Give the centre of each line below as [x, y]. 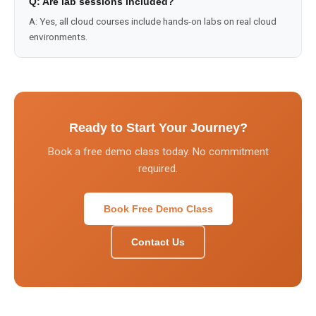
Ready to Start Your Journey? [158, 128]
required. [158, 169]
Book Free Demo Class [158, 209]
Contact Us [158, 242]
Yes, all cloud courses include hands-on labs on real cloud [158, 21]
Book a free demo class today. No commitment [158, 152]
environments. [58, 37]
